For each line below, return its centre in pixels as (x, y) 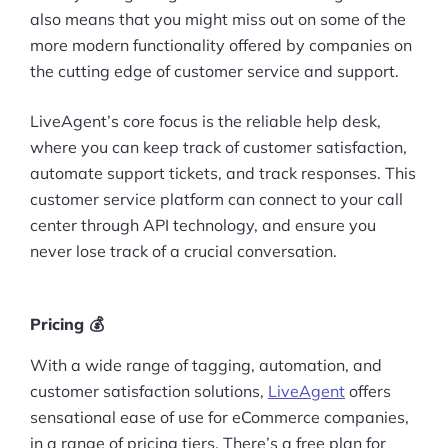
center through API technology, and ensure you (203, 224)
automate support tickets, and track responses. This (223, 172)
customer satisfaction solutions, (149, 390)
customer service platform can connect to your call (216, 198)
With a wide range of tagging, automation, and (206, 364)
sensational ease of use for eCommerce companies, (219, 416)
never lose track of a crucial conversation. (183, 250)
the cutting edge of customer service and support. (214, 70)
